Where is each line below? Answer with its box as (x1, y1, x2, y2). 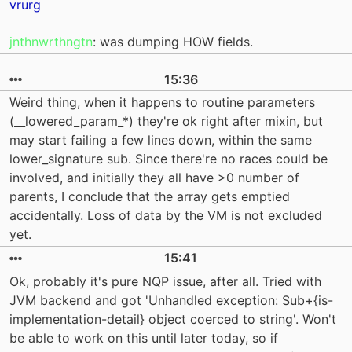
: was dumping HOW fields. (93, 34, 253, 50)
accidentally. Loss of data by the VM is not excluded (9, 207, 322, 224)
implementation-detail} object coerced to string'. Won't (9, 311, 336, 328)
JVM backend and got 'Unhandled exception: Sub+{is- (9, 292, 333, 309)
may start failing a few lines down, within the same (9, 132, 312, 148)
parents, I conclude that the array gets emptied (9, 189, 290, 205)
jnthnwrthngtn (9, 34, 93, 50)
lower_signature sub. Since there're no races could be (9, 151, 328, 167)
